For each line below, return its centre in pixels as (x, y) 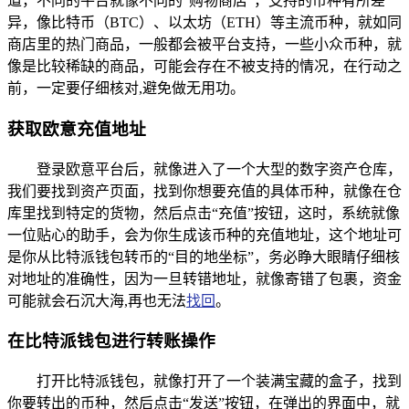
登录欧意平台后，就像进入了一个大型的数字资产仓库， (219, 169)
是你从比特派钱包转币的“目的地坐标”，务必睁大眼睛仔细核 (204, 257)
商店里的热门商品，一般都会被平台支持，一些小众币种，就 (204, 45)
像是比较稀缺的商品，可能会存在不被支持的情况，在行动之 (204, 67)
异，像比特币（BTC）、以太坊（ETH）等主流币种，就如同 (204, 23)
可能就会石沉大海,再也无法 (97, 300)
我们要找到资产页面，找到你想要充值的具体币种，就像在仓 (204, 191)
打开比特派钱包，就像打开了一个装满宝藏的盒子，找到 (219, 382)
